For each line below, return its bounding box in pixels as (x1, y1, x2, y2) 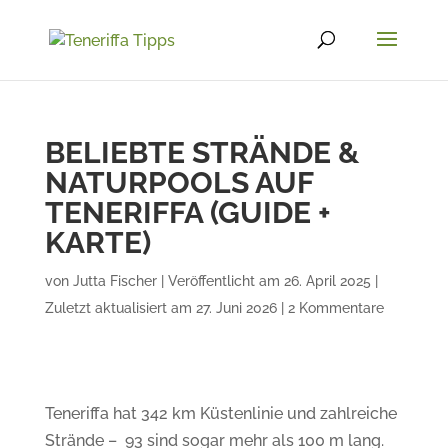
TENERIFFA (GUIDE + (44, 195, 331, 230)
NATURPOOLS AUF (44, 165, 313, 200)
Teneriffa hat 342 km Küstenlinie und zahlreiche (44, 404, 397, 423)
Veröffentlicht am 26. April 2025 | (167, 273, 378, 289)
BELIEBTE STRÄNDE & (44, 135, 359, 170)
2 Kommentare (287, 300, 384, 316)
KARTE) (44, 225, 151, 260)
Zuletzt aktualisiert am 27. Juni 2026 (44, 300, 277, 316)
